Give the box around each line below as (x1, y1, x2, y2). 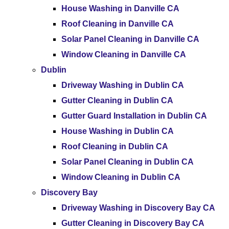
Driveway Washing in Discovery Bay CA (61, 203, 215, 212)
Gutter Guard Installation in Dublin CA (61, 111, 207, 120)
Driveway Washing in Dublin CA (61, 81, 184, 89)
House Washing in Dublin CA (61, 127, 174, 135)
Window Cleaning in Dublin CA (61, 173, 180, 181)
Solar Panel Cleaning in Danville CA (61, 35, 199, 43)
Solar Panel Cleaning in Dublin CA (61, 157, 194, 166)
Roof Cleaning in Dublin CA (61, 142, 168, 151)
